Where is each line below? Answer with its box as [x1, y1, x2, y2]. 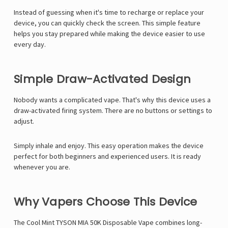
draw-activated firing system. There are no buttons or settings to [14, 106, 212, 116]
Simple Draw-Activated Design [14, 71, 191, 88]
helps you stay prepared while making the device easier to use [14, 29, 205, 39]
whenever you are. [14, 162, 70, 172]
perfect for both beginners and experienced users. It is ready [14, 152, 201, 161]
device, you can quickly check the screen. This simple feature [14, 18, 201, 28]
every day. [14, 40, 46, 49]
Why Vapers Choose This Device [14, 194, 197, 210]
